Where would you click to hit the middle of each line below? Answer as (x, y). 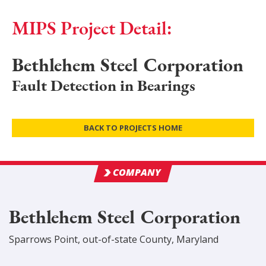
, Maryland (195, 239)
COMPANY (137, 172)
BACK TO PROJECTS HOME (133, 128)
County (154, 239)
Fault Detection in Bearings (104, 85)
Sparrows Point (43, 239)
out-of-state (110, 239)
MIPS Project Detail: (92, 28)
